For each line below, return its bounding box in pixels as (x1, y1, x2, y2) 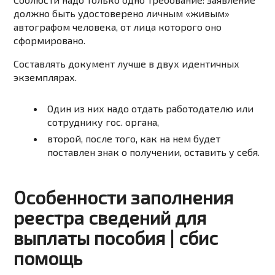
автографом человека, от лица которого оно (14, 21, 222, 33)
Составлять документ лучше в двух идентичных (14, 58, 240, 70)
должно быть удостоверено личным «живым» (14, 7, 230, 20)
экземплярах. (14, 71, 77, 83)
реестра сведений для (14, 206, 207, 229)
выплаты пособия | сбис (14, 227, 219, 249)
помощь (14, 247, 83, 269)
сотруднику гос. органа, (47, 116, 160, 128)
